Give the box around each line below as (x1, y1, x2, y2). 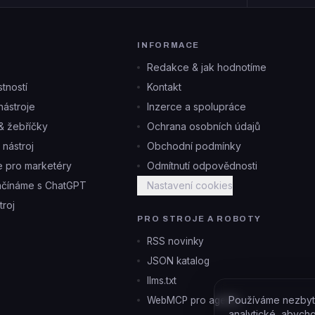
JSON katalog (147, 255, 210, 266)
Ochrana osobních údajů (147, 120, 261, 132)
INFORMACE (137, 41, 200, 49)
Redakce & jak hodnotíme (147, 61, 267, 73)
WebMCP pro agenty (147, 295, 240, 306)
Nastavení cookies (147, 179, 233, 191)
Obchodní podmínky (147, 140, 242, 152)
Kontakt (147, 81, 182, 93)
